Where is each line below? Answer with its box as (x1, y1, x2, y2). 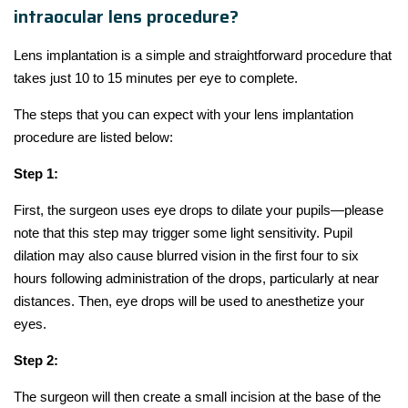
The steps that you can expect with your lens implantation (14, 106, 353, 122)
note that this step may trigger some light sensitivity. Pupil (14, 224, 352, 240)
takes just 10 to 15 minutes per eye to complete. (14, 69, 298, 86)
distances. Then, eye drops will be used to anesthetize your (14, 292, 364, 309)
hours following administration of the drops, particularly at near (14, 270, 379, 286)
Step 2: (14, 352, 58, 368)
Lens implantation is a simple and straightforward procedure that (14, 46, 392, 63)
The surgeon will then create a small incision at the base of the (14, 388, 381, 404)
